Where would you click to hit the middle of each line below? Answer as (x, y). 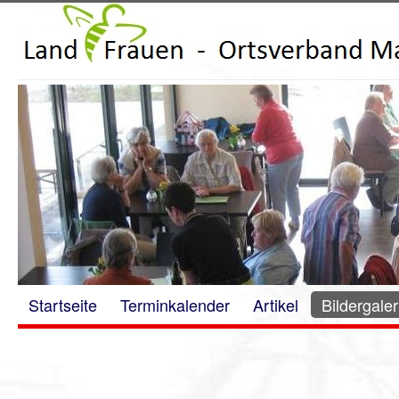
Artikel (276, 305)
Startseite (63, 305)
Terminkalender (175, 305)
